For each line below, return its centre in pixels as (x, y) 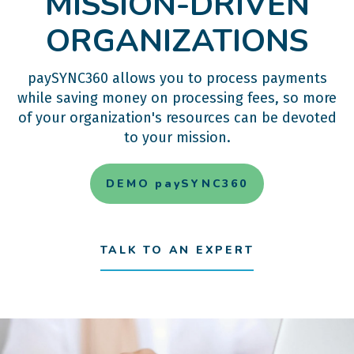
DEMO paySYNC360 (177, 184)
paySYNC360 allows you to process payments (177, 79)
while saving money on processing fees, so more (177, 98)
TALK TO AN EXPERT (177, 250)
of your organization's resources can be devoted (177, 118)
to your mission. (177, 138)
